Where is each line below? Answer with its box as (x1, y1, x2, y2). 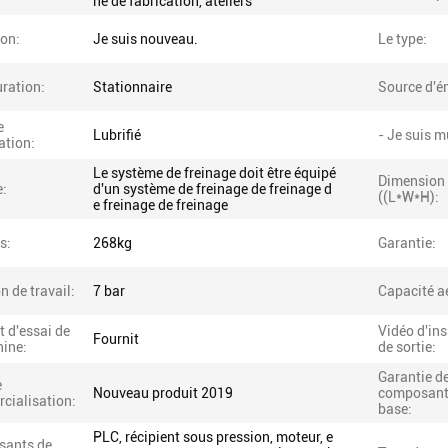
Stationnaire (93, 79, 172, 95)
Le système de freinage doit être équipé (93, 165, 336, 181)
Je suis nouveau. (93, 31, 198, 47)
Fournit (93, 331, 139, 347)
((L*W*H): (378, 189, 439, 205)
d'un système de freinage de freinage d (93, 181, 332, 197)
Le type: (378, 31, 427, 47)
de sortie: (378, 339, 436, 355)
